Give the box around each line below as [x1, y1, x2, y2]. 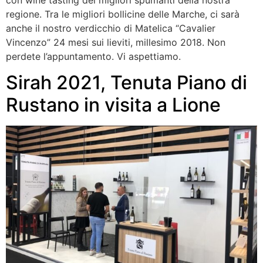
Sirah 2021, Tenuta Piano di [6, 71, 247, 95]
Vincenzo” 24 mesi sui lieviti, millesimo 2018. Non [6, 36, 225, 48]
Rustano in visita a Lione [6, 93, 221, 117]
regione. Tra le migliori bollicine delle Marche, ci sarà [6, 8, 240, 20]
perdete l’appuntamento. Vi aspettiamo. [6, 50, 181, 62]
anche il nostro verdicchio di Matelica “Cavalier [6, 22, 215, 34]
